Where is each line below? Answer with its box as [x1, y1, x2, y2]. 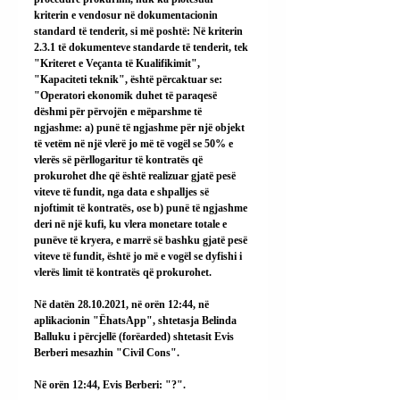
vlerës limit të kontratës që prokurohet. [34, 265, 212, 279]
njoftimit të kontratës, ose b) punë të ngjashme [34, 201, 250, 214]
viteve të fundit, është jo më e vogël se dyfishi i [34, 249, 245, 262]
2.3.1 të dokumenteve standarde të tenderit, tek [34, 40, 251, 54]
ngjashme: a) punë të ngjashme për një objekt [34, 121, 247, 134]
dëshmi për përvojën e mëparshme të [34, 104, 204, 118]
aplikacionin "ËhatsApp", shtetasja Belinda [34, 313, 239, 327]
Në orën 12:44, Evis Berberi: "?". [34, 378, 186, 391]
